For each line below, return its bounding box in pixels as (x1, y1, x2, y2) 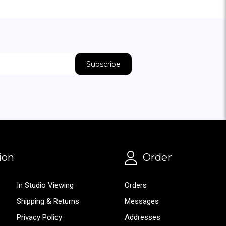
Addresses (125, 212, 160, 222)
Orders (125, 180, 147, 190)
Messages (125, 196, 159, 206)
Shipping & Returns (17, 196, 80, 206)
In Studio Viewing (17, 180, 74, 190)
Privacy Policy (17, 212, 63, 222)
